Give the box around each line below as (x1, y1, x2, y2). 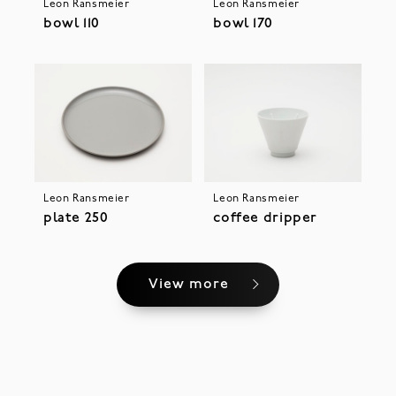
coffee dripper (213, 210, 318, 225)
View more (148, 277, 229, 292)
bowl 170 (213, 17, 273, 32)
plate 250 (42, 210, 109, 225)
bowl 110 (42, 17, 100, 32)
